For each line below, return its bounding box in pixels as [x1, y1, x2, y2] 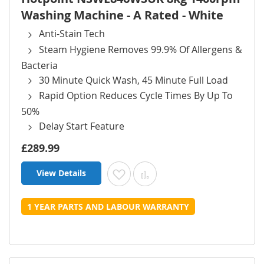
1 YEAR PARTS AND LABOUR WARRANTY [27, 200, 189, 212]
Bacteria [21, 58, 58, 72]
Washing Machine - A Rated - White [21, 7, 223, 23]
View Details [37, 167, 86, 179]
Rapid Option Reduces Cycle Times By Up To [39, 89, 233, 103]
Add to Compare [153, 167, 217, 179]
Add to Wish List [127, 167, 191, 179]
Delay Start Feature [39, 120, 124, 133]
